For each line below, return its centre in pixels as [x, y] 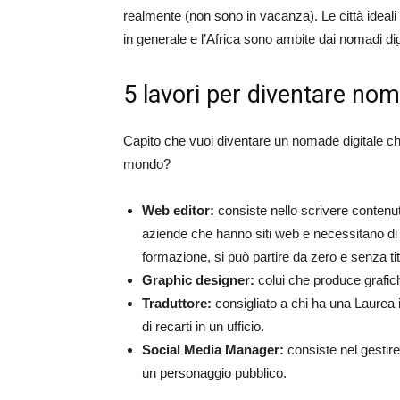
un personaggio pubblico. [216, 373]
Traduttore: [179, 303]
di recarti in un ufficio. [203, 326]
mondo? [147, 164]
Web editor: [180, 210]
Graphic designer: [200, 280]
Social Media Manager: [215, 350]
